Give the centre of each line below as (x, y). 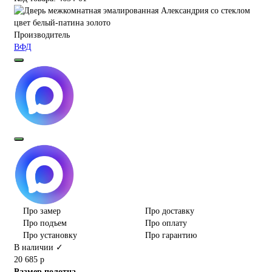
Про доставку (170, 211)
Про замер (42, 211)
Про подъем (45, 223)
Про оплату (166, 223)
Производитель (42, 35)
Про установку (50, 236)
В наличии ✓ (39, 248)
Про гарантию (171, 236)
